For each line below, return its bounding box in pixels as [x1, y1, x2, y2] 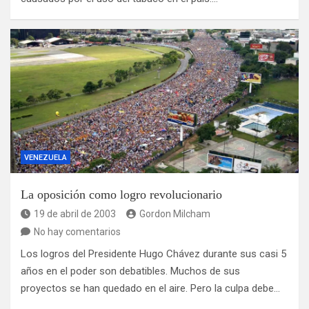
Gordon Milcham [139, 208, 210, 220]
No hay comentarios [34, 226, 121, 238]
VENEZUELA [24, 153, 67, 163]
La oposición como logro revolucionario [21, 188, 222, 202]
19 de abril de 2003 [34, 208, 116, 220]
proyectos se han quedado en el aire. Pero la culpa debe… [21, 282, 280, 295]
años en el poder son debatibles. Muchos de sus [21, 265, 240, 278]
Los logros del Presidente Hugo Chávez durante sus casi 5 [21, 248, 286, 261]
